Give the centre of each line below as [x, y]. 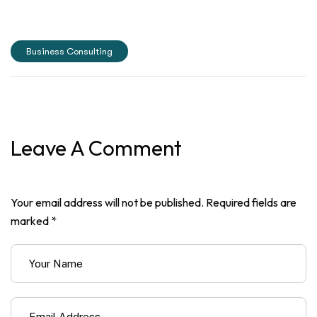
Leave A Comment [96, 148]
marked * [34, 221]
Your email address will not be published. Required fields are [154, 202]
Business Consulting [69, 51]
